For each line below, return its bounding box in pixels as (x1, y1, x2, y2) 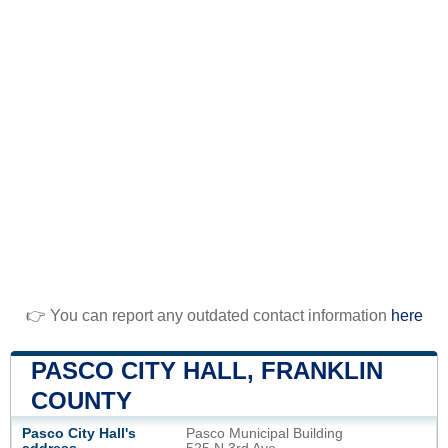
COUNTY (31, 386, 132, 414)
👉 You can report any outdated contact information (25, 306, 391, 324)
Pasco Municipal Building (186, 425, 343, 441)
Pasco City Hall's (22, 425, 136, 441)
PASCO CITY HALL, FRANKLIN (31, 356, 383, 384)
